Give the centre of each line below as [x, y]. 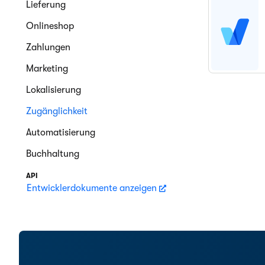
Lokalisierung [54, 90]
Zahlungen [48, 47]
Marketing [47, 69]
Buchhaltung [53, 154]
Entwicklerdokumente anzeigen [93, 188]
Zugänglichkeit [57, 111]
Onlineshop [50, 26]
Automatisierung [61, 132]
